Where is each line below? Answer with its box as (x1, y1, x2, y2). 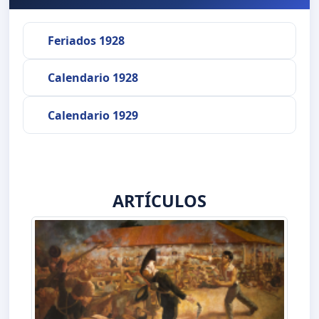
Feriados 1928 (47, 32, 125, 48)
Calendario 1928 (47, 70, 138, 86)
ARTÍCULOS (113, 189, 206, 212)
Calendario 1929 (47, 107, 138, 123)
